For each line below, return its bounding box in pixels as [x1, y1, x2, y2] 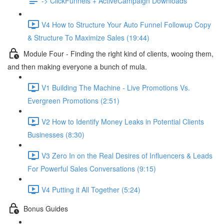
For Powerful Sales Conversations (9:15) [27, 163, 156, 173]
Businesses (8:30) [27, 129, 84, 139]
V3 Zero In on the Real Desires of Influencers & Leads [41, 150, 212, 160]
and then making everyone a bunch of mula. [7, 61, 147, 71]
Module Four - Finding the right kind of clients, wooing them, [23, 48, 213, 58]
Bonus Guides [23, 203, 68, 213]
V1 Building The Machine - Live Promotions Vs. [41, 82, 190, 92]
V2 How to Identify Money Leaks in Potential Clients [41, 116, 204, 126]
